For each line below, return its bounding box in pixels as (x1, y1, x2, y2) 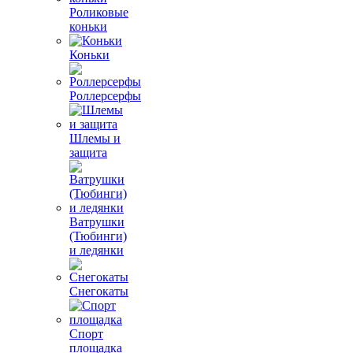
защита (69, 146, 107, 159)
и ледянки (69, 243, 124, 257)
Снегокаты (69, 284, 128, 298)
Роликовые (69, 6, 128, 19)
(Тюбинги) (69, 229, 127, 243)
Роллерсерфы (69, 89, 141, 102)
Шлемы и (69, 132, 121, 145)
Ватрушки (69, 215, 124, 229)
